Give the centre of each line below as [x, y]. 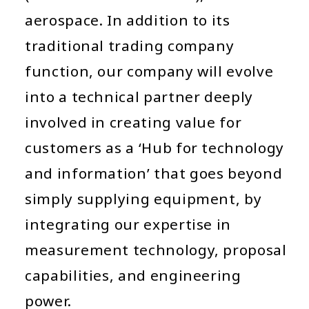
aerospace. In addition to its [128, 20]
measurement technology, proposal [156, 249]
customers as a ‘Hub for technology [154, 147]
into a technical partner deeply [139, 96]
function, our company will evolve [149, 71]
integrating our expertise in [128, 224]
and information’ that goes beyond [154, 173]
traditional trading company [130, 45]
